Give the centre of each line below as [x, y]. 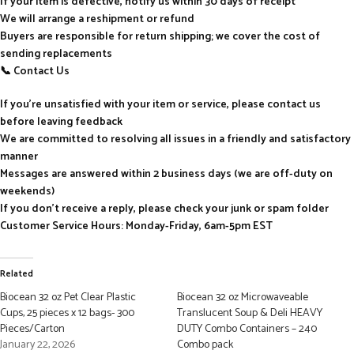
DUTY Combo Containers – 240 [247, 330]
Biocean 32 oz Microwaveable [243, 298]
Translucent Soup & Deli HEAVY [250, 314]
